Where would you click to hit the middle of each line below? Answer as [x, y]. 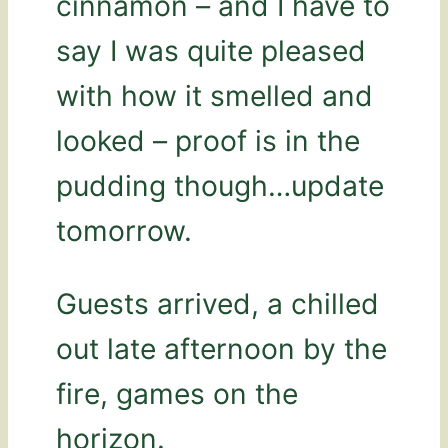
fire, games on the [177, 394]
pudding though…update [220, 186]
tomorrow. [124, 231]
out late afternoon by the [221, 349]
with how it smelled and [214, 96]
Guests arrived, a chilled [217, 304]
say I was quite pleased [211, 51]
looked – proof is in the [208, 141]
